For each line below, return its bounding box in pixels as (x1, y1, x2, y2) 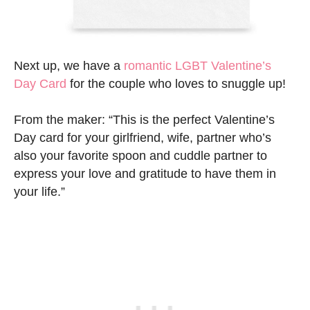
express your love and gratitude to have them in (14, 167, 276, 181)
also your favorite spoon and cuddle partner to (14, 149, 267, 163)
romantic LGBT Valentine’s (124, 59, 271, 73)
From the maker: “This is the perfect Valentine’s (14, 113, 275, 127)
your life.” (14, 185, 65, 199)
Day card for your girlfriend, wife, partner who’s (14, 131, 271, 145)
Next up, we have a (14, 59, 124, 73)
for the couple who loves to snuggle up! (66, 77, 286, 91)
